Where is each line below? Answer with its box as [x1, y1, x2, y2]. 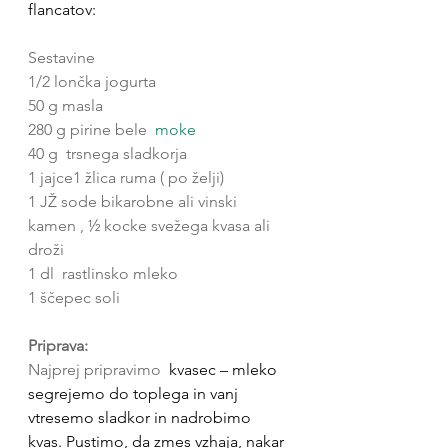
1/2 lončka [28, 72, 105, 91]
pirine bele [70, 120, 151, 139]
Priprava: [28, 336, 88, 355]
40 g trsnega [28, 144, 123, 163]
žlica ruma [85, 168, 156, 187]
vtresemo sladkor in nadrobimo [28, 408, 255, 427]
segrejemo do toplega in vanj [28, 384, 242, 403]
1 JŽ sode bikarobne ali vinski [28, 192, 241, 211]
